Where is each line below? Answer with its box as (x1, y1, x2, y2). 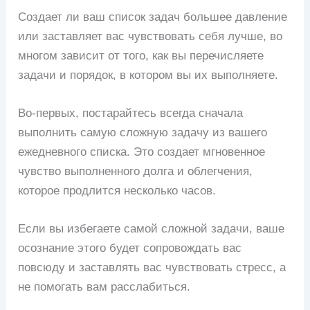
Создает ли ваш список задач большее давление (18, 10, 288, 24)
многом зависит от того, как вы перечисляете (18, 48, 264, 62)
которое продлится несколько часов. (18, 183, 217, 197)
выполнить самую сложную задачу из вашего (18, 125, 268, 139)
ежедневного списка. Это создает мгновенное (18, 145, 266, 158)
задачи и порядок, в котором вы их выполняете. (18, 68, 279, 82)
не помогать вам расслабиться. (18, 280, 191, 293)
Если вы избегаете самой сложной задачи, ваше (18, 221, 285, 235)
